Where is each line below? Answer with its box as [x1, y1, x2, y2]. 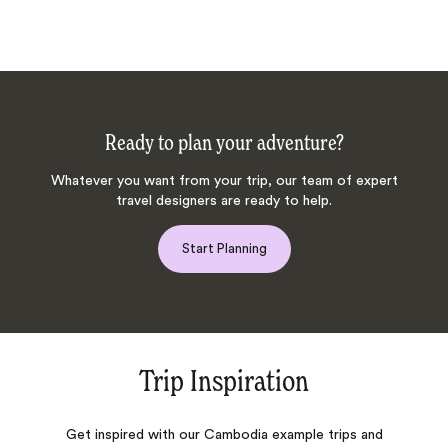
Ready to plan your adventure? [104, 132, 344, 155]
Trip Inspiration [139, 367, 309, 398]
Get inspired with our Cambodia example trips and [65, 427, 383, 442]
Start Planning [181, 241, 267, 255]
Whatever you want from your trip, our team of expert [50, 173, 398, 188]
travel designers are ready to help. [116, 193, 332, 208]
